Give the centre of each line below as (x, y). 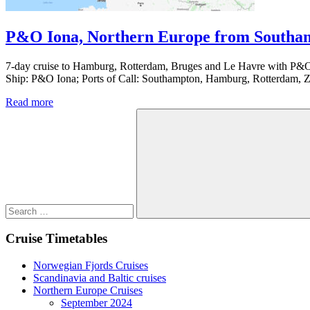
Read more (29, 102)
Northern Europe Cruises (88, 291)
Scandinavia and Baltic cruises (100, 278)
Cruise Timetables (56, 239)
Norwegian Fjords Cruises (91, 266)
